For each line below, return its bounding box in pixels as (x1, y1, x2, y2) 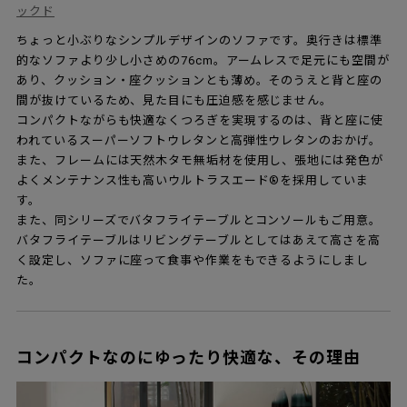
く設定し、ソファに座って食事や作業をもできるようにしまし (16, 253, 369, 268)
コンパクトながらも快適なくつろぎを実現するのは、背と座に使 (16, 114, 383, 128)
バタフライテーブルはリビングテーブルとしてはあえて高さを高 (16, 233, 381, 248)
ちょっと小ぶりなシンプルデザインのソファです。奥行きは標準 (16, 34, 382, 48)
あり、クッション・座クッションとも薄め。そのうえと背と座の (16, 74, 382, 88)
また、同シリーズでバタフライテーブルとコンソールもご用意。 (16, 213, 382, 228)
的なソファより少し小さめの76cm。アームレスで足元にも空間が (16, 54, 390, 68)
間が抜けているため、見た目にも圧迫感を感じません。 (16, 94, 333, 108)
